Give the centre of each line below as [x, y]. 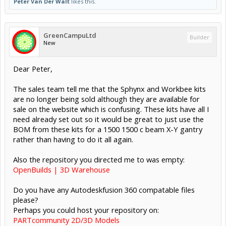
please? [26, 200]
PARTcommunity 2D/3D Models [66, 220]
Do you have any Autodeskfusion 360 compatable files [104, 189]
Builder [200, 37]
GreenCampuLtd [70, 35]
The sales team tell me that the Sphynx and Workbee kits [109, 89]
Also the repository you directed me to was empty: [99, 159]
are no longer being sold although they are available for [106, 99]
